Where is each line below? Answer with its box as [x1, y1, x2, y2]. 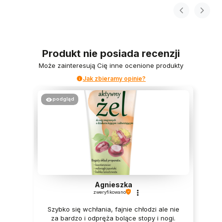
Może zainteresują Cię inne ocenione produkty [39, 61, 183, 69]
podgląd [52, 96, 74, 102]
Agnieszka [94, 180, 132, 189]
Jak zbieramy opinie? [83, 74, 146, 82]
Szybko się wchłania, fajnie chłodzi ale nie [47, 205, 179, 213]
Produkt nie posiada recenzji [42, 47, 180, 59]
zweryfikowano [93, 189, 126, 195]
